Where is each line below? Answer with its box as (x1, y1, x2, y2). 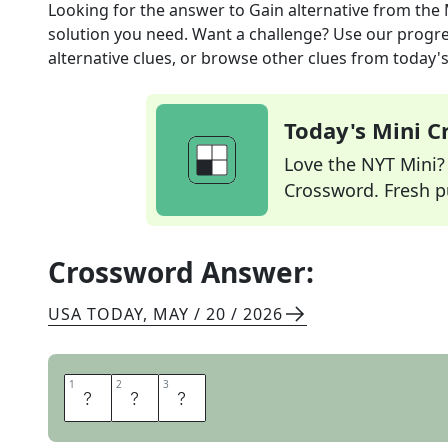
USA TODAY (48, 303, 143, 325)
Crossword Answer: (48, 253, 314, 291)
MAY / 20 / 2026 (153, 303, 283, 325)
